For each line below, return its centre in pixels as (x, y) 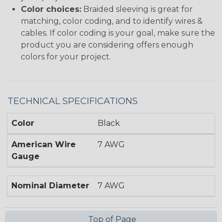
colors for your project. (66, 57)
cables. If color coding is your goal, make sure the (118, 33)
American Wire (44, 145)
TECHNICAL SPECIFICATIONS (73, 101)
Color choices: (51, 9)
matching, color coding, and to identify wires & (112, 21)
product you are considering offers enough (107, 45)
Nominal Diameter (50, 186)
